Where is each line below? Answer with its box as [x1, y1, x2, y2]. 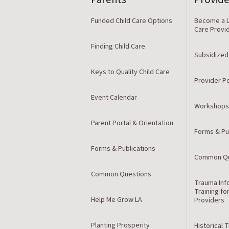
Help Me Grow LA [91, 194, 142, 205]
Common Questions [91, 169, 151, 179]
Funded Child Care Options [91, 15, 172, 26]
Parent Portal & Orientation [91, 118, 173, 128]
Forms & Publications [91, 143, 155, 154]
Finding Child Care [91, 41, 145, 52]
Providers [194, 195, 225, 205]
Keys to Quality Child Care [91, 66, 170, 77]
